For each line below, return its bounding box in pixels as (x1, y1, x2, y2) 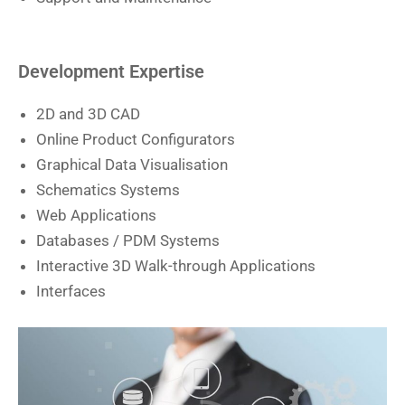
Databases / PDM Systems (36, 231, 220, 250)
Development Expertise (18, 61, 204, 83)
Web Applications (36, 206, 156, 225)
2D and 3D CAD (36, 105, 140, 124)
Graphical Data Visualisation (36, 155, 228, 174)
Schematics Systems (36, 181, 180, 200)
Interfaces (36, 282, 106, 301)
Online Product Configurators (36, 130, 235, 149)
